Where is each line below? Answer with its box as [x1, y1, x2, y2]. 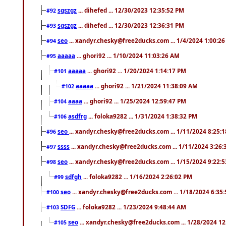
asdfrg [68, 111, 87, 120]
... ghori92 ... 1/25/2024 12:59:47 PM [82, 96, 186, 105]
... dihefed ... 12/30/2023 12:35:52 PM [77, 6, 184, 14]
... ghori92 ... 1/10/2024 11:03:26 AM [75, 51, 180, 60]
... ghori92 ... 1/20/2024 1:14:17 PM [86, 66, 186, 75]
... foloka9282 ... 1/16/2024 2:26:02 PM [82, 172, 192, 181]
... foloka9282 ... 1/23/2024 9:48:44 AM [75, 202, 186, 211]
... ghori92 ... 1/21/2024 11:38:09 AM [93, 81, 198, 90]
